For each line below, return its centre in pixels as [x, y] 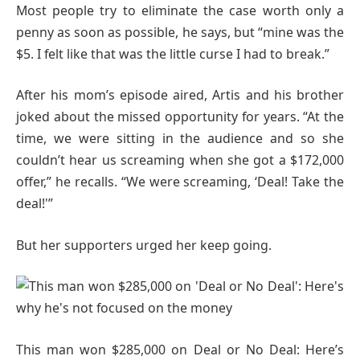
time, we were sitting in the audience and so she [180, 139]
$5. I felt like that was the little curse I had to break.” [173, 53]
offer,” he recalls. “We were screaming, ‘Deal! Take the [180, 182]
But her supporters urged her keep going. [144, 245]
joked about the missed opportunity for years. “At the [180, 117]
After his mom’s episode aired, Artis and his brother [180, 95]
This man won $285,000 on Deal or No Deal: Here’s [180, 349]
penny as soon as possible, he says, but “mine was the [180, 32]
